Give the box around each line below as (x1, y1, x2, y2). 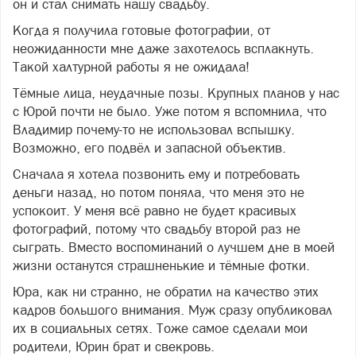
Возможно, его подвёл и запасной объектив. (13, 139, 286, 156)
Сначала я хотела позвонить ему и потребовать (13, 165, 300, 182)
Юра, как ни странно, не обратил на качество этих (13, 283, 319, 300)
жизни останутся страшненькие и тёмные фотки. (13, 257, 310, 273)
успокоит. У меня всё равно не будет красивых (13, 202, 296, 219)
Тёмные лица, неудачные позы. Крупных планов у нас (13, 84, 339, 101)
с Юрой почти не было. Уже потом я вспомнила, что (13, 103, 327, 119)
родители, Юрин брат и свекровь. (13, 338, 215, 354)
